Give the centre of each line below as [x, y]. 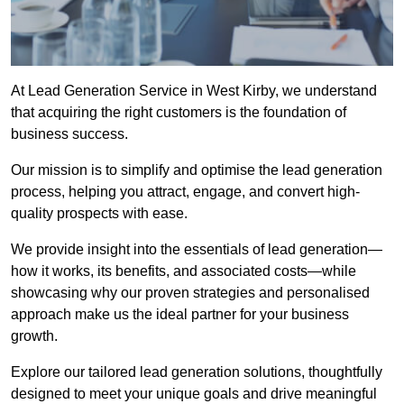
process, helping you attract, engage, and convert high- [185, 192]
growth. [34, 336]
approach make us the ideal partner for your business [180, 315]
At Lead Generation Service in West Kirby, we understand [194, 91]
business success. [69, 134]
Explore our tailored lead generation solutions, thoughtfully [197, 372]
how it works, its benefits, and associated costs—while [184, 271]
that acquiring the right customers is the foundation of [179, 113]
